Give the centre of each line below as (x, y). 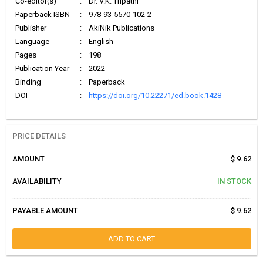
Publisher (31, 28)
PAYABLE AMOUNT (45, 211)
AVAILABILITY (37, 181)
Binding (28, 82)
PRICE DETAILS (39, 136)
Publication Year (42, 69)
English (101, 42)
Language (32, 42)
